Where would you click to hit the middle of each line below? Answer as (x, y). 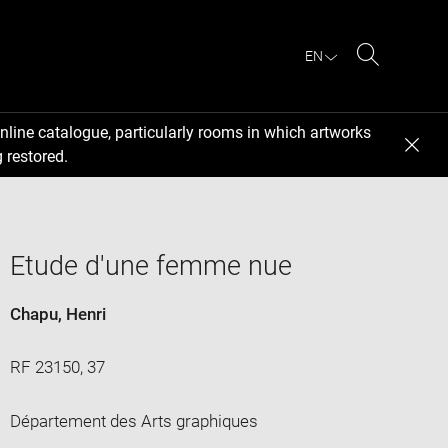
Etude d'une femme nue (150, 265)
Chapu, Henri (57, 313)
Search (393, 78)
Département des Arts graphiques (133, 420)
